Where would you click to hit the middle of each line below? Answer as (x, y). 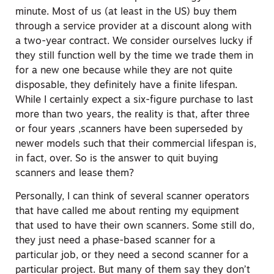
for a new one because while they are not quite (124, 71)
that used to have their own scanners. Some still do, (135, 226)
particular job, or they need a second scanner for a (132, 255)
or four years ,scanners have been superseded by (129, 129)
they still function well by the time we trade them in (134, 56)
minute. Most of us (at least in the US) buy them (126, 12)
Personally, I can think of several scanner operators (132, 197)
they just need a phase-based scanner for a (115, 241)
